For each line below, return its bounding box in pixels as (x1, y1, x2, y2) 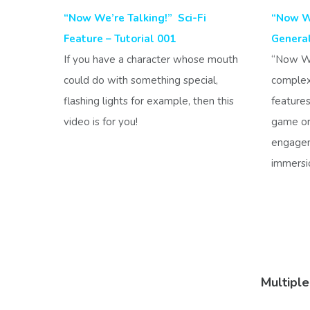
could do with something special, (64, 73, 218, 87)
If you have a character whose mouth (64, 53, 238, 66)
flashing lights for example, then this (64, 94, 234, 108)
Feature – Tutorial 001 (64, 32, 176, 46)
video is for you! (64, 115, 138, 129)
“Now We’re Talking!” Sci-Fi (64, 11, 206, 25)
